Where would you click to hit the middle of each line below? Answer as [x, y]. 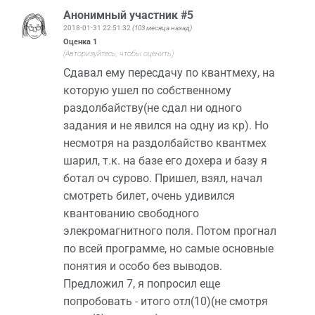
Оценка [78, 42]
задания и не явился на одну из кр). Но [166, 126]
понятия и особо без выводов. [143, 266]
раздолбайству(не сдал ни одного [153, 108]
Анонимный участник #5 [128, 15]
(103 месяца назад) [162, 28]
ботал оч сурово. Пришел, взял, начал [163, 179]
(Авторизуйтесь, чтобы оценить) [118, 54]
